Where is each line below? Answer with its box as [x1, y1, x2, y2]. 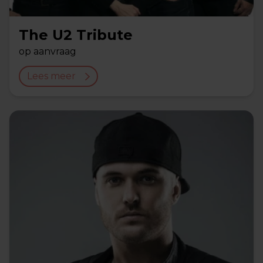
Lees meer [27, 70, 76, 82]
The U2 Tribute [19, 26, 133, 43]
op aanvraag [19, 46, 76, 57]
